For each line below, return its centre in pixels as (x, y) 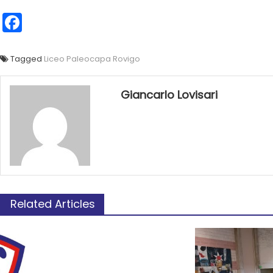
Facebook (68, 22)
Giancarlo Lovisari (169, 95)
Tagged (27, 59)
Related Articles (53, 204)
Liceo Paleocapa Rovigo (92, 59)
